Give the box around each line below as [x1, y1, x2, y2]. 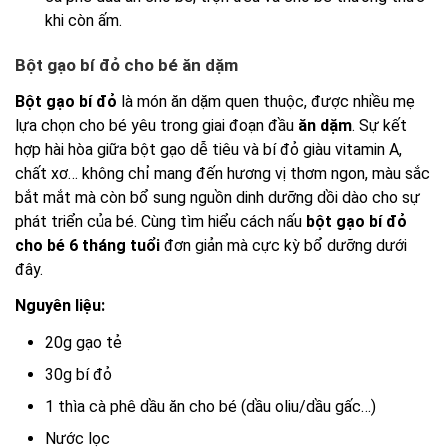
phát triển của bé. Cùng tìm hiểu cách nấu [15, 211, 306, 231]
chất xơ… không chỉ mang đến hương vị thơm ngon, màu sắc [15, 163, 430, 183]
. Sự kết [352, 115, 407, 135]
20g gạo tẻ [45, 332, 122, 352]
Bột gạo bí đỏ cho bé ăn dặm [15, 54, 238, 75]
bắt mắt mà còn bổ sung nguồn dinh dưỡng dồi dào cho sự [15, 187, 420, 207]
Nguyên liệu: [15, 296, 105, 316]
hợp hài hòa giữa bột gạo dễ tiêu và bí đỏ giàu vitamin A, [15, 139, 402, 159]
